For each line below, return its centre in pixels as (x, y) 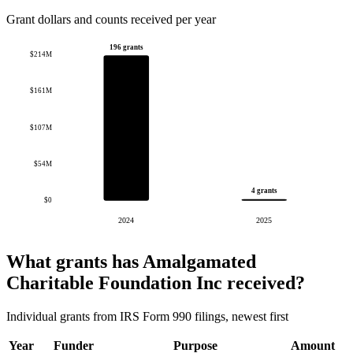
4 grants (264, 191)
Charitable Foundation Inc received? (156, 283)
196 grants (126, 48)
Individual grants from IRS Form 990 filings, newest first (147, 316)
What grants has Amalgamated (131, 262)
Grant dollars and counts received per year (111, 20)
